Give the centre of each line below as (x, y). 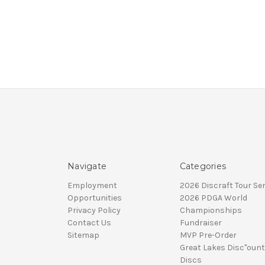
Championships (211, 211)
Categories (203, 167)
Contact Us (89, 223)
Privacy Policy (94, 211)
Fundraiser (201, 223)
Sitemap (83, 235)
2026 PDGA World (213, 198)
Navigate (87, 167)
